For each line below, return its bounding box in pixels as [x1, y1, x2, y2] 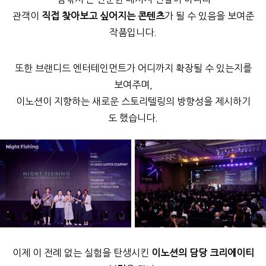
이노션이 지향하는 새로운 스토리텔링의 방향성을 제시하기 [15, 97, 251, 107]
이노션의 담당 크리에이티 [151, 248, 254, 258]
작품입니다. [109, 28, 157, 38]
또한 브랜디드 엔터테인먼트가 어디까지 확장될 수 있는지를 [14, 64, 252, 74]
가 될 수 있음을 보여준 [164, 11, 254, 21]
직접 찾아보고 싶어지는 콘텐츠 [41, 11, 164, 21]
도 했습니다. [108, 113, 158, 123]
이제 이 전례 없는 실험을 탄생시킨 [12, 248, 151, 258]
